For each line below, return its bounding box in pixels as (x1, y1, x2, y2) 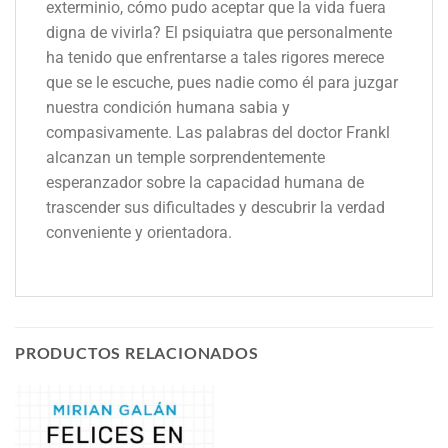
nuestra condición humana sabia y (46, 98, 290, 118)
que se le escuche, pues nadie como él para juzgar (46, 73, 398, 93)
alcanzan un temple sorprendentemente (46, 148, 325, 168)
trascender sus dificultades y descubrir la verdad (46, 198, 385, 218)
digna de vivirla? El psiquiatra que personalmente (46, 23, 392, 43)
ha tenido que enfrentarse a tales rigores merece (46, 48, 384, 68)
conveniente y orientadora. (46, 223, 232, 243)
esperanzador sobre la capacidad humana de (46, 173, 364, 193)
